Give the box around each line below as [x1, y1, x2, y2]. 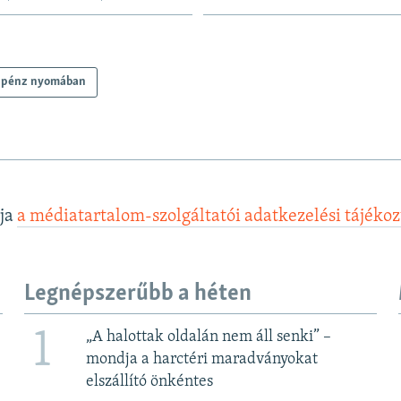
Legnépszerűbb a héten [23, 282, 252, 307]
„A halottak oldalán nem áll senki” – [86, 328, 332, 346]
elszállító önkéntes [86, 373, 214, 391]
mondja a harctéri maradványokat [86, 351, 319, 369]
